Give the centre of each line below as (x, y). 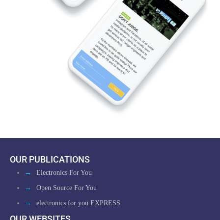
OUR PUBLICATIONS (50, 159)
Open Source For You (67, 188)
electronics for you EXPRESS (78, 203)
